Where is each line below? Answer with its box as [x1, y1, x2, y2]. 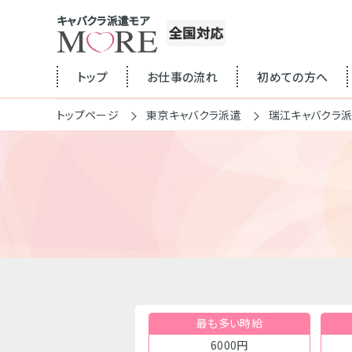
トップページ [57, 107, 119, 123]
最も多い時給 [196, 315, 262, 331]
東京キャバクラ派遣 [145, 107, 241, 123]
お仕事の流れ [147, 68, 218, 86]
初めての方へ [257, 68, 328, 86]
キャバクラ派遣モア [57, 13, 151, 28]
